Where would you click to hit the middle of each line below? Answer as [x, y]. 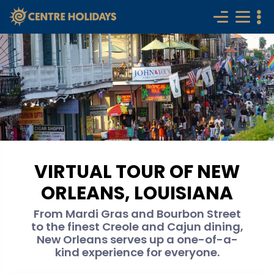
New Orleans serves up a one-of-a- [137, 239]
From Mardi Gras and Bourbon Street [137, 214]
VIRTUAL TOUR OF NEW [137, 172]
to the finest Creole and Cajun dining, [137, 227]
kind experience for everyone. [137, 252]
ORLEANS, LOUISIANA [137, 193]
